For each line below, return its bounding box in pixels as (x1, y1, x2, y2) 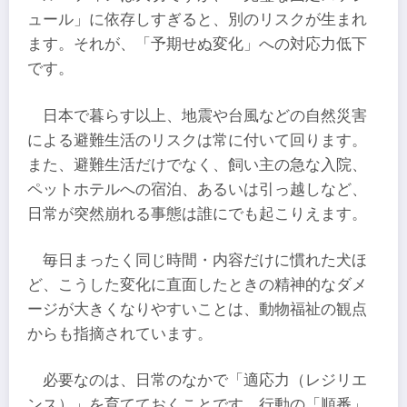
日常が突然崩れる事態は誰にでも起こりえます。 (27, 204, 367, 223)
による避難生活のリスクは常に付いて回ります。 (27, 131, 367, 149)
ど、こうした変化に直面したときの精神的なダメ (27, 275, 367, 293)
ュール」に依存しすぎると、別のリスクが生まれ (27, 11, 367, 29)
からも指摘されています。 (27, 324, 213, 342)
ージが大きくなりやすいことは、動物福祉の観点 (27, 300, 367, 318)
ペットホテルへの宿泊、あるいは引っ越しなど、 (27, 180, 367, 198)
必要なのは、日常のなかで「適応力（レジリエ (43, 372, 368, 390)
